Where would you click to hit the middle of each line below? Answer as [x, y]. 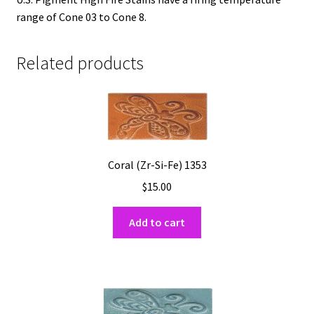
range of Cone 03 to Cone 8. [81, 16]
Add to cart [157, 222]
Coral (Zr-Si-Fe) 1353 [157, 165]
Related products [80, 63]
